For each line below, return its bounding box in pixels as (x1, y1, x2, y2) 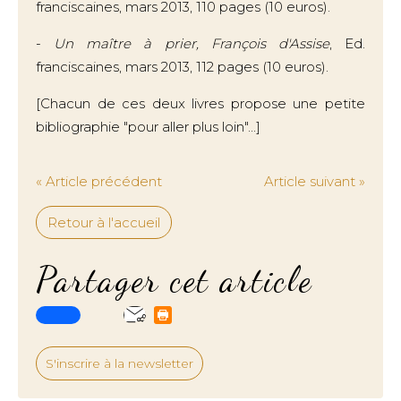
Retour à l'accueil (47, 214, 160, 231)
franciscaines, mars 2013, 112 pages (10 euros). (36, 58, 328, 75)
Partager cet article (36, 258, 312, 301)
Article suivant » (264, 173, 365, 190)
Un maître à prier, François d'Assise (54, 35, 329, 52)
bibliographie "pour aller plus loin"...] (36, 118, 260, 135)
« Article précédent (36, 173, 162, 190)
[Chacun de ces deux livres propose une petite (36, 95, 365, 112)
